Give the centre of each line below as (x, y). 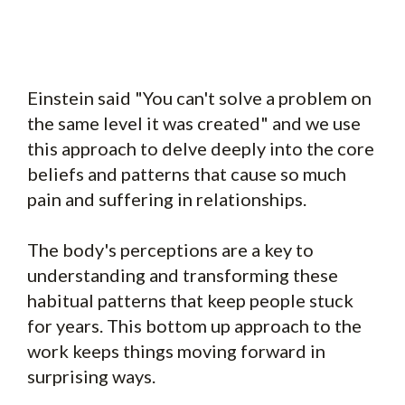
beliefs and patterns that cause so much (187, 173)
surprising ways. (91, 376)
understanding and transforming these (183, 274)
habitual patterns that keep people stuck (190, 300)
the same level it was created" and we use (194, 122)
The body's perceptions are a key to (170, 249)
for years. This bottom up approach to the (194, 325)
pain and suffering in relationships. (167, 198)
